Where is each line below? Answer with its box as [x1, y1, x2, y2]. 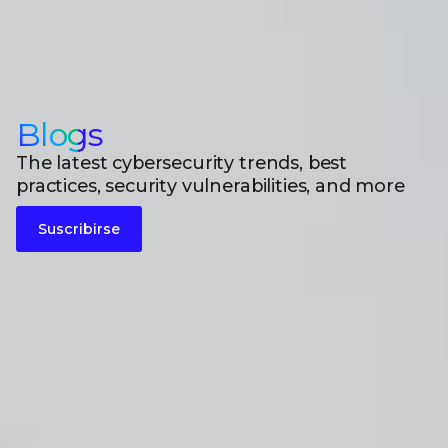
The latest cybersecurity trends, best [16, 151, 348, 174]
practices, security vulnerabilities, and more [16, 174, 405, 197]
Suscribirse [38, 219, 120, 238]
